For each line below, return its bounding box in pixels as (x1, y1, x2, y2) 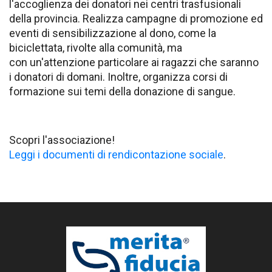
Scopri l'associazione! (9, 133, 115, 146)
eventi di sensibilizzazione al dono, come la (9, 26, 216, 39)
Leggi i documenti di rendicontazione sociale (9, 148, 223, 161)
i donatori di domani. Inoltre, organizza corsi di (9, 70, 228, 83)
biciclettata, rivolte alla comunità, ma (9, 41, 182, 54)
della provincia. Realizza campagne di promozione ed (9, 12, 263, 25)
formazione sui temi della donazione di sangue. (9, 84, 236, 98)
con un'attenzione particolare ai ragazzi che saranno (9, 55, 259, 69)
